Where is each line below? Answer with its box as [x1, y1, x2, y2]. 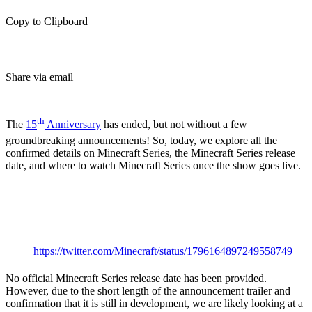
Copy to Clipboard [6, 15, 88, 27]
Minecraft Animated [6, 181, 231, 213]
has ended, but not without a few [101, 118, 247, 131]
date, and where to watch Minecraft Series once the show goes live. [6, 159, 301, 172]
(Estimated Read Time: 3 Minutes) [6, 97, 185, 111]
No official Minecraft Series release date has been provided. [6, 272, 267, 285]
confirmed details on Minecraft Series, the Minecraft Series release [6, 147, 295, 159]
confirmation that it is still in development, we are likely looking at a [6, 297, 303, 310]
